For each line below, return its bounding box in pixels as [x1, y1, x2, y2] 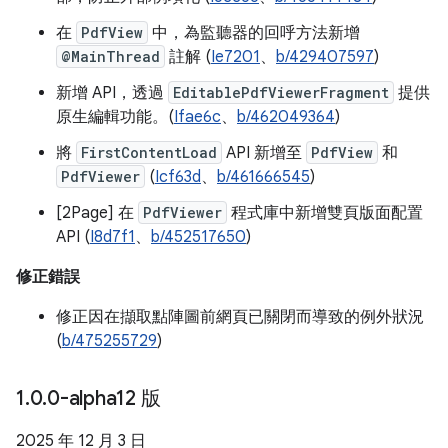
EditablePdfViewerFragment [173, 83, 389, 102]
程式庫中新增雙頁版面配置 [227, 203, 423, 223]
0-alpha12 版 [47, 386, 161, 411]
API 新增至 [222, 143, 306, 163]
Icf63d [155, 167, 201, 187]
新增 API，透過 [56, 83, 168, 103]
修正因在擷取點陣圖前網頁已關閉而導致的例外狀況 [56, 307, 424, 327]
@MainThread [61, 47, 160, 66]
